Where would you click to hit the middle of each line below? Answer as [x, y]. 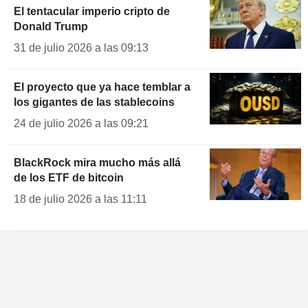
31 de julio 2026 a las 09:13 [81, 48]
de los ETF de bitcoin [69, 178]
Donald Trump [51, 27]
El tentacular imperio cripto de [92, 12]
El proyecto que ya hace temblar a [102, 87]
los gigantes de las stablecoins [94, 102]
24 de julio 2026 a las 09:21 [81, 124]
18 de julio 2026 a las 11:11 [80, 199]
